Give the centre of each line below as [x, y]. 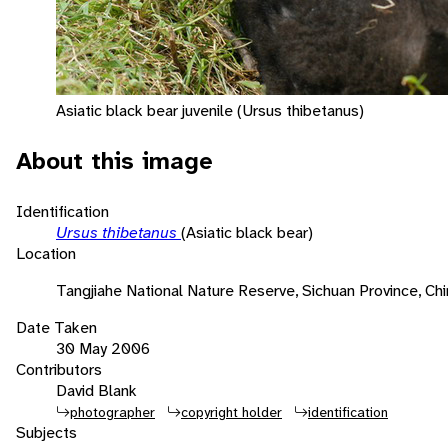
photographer [112, 411]
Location [46, 253]
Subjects [46, 432]
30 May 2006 [103, 348]
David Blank [96, 390]
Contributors [59, 369]
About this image [114, 160]
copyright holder [231, 411]
